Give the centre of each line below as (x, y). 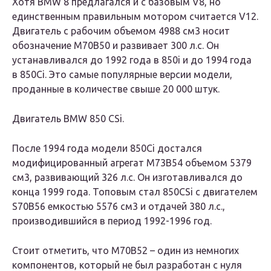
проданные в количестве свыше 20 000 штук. (116, 89)
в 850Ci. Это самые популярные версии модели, (122, 75)
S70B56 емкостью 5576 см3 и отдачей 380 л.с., (119, 207)
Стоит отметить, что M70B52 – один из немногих (126, 251)
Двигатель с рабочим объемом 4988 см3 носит (121, 31)
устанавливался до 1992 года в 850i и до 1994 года (132, 60)
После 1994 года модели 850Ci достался (107, 149)
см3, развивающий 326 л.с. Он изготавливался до (127, 178)
